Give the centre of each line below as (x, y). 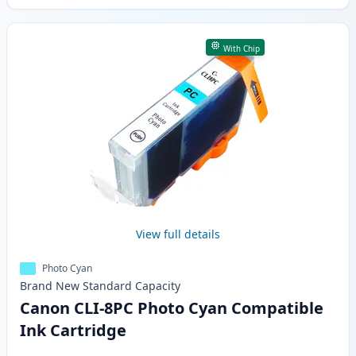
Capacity (158, 286)
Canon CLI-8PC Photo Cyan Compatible (172, 308)
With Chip (241, 49)
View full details (178, 234)
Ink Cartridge (73, 331)
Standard (107, 286)
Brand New (50, 286)
